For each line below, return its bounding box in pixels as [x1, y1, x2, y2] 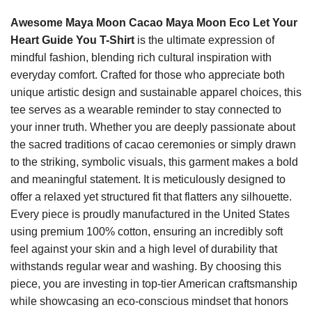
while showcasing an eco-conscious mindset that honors [10, 295, 288, 307]
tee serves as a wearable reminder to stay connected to [10, 103, 281, 116]
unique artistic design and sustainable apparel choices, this [10, 86, 302, 98]
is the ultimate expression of [134, 33, 274, 46]
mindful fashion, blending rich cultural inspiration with [10, 51, 272, 63]
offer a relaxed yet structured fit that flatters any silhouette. [10, 190, 292, 203]
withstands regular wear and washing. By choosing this [10, 260, 281, 272]
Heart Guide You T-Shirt [10, 33, 134, 46]
